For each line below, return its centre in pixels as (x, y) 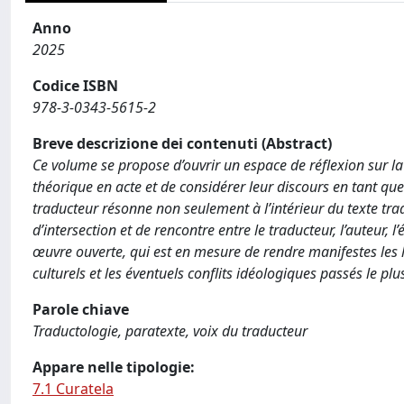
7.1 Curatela (73, 388)
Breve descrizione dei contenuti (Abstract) (182, 143)
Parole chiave (81, 309)
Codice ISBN (75, 85)
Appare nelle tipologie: (114, 367)
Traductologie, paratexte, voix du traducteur (170, 331)
